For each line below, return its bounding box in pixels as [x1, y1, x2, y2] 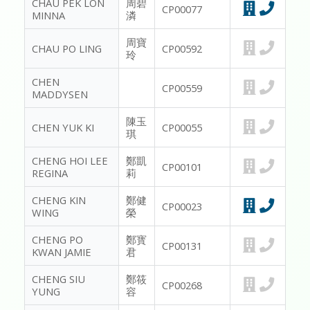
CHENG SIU [32, 272, 85, 286]
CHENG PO [32, 232, 83, 247]
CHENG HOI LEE [32, 154, 108, 168]
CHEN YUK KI [32, 120, 94, 135]
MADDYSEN [32, 87, 88, 102]
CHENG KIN [32, 193, 86, 208]
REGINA [32, 166, 68, 181]
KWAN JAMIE [32, 245, 91, 259]
